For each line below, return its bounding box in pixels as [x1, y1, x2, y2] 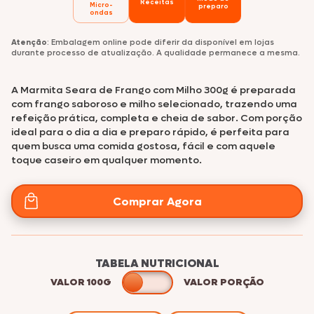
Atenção [11, 37, 47, 48]
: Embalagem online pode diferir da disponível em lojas [47, 37, 274, 48]
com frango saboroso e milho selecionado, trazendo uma [11, 97, 297, 111]
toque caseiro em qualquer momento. [11, 153, 202, 167]
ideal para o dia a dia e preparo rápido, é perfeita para [11, 125, 289, 139]
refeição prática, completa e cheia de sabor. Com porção [11, 111, 302, 125]
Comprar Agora [112, 194, 202, 209]
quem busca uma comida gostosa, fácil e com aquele [11, 139, 275, 153]
